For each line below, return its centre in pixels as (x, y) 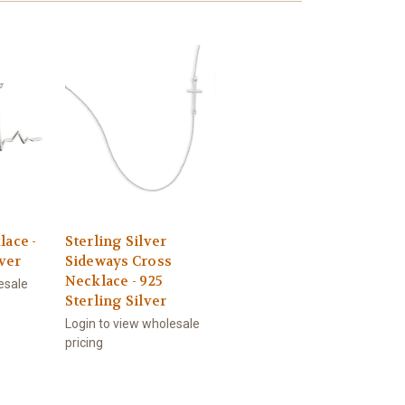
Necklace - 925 (113, 282)
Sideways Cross (118, 262)
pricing (84, 343)
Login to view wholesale (132, 324)
